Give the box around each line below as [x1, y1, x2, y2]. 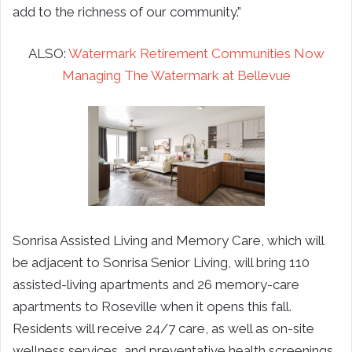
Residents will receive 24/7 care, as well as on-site [13, 320, 314, 336]
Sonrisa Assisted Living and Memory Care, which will [13, 232, 324, 248]
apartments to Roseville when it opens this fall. [13, 298, 291, 314]
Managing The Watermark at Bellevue [61, 68, 291, 84]
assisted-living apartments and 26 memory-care [13, 276, 299, 292]
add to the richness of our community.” [13, 4, 241, 20]
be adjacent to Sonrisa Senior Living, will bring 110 [13, 254, 310, 270]
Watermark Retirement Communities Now [68, 46, 324, 62]
